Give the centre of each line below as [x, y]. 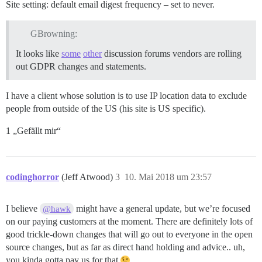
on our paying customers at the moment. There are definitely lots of [129, 222]
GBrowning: [54, 34]
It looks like [39, 54]
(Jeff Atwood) [88, 177]
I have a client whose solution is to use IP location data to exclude [126, 96]
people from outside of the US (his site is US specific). [106, 109]
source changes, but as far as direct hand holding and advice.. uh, [125, 247]
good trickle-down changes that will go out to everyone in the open [129, 235]
